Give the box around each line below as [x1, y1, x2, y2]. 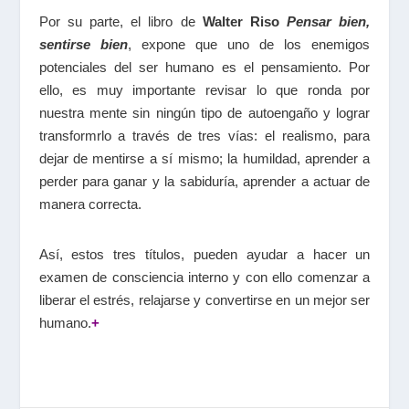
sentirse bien [38, 37, 128, 53]
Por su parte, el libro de [38, 14, 203, 30]
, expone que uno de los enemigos [127, 37, 371, 53]
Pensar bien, [287, 14, 371, 30]
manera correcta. [38, 196, 142, 213]
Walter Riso [202, 14, 280, 30]
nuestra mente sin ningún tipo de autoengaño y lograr [38, 105, 371, 121]
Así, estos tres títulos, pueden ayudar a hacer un [38, 246, 371, 263]
